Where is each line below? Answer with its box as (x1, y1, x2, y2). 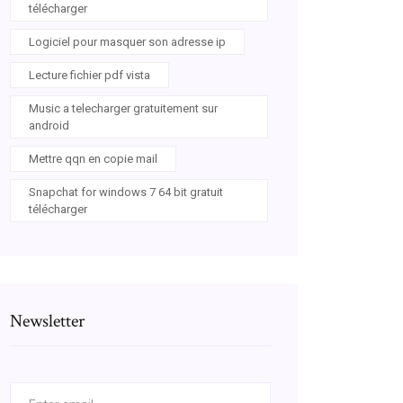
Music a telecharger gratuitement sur (29, 102, 218, 115)
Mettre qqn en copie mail (29, 152, 157, 166)
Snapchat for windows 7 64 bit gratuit (29, 185, 223, 199)
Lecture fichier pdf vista (29, 68, 150, 82)
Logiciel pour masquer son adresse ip (29, 35, 226, 49)
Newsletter (10, 309, 85, 333)
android (29, 119, 69, 132)
